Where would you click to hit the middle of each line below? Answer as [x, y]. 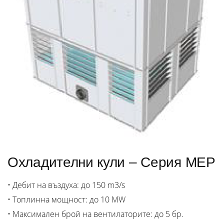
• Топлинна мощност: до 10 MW [66, 200]
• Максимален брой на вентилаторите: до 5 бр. [95, 214]
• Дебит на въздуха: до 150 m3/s [66, 185]
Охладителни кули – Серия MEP [111, 162]
